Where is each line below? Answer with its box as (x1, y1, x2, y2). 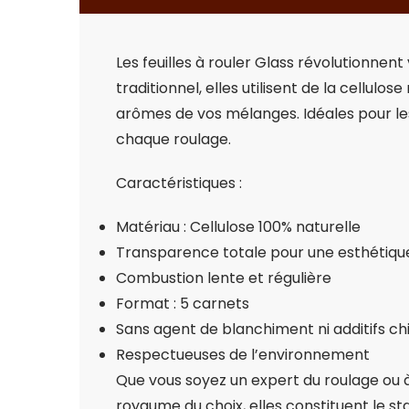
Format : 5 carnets (116, 293, 249, 315)
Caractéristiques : (116, 173, 242, 194)
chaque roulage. (116, 129, 231, 151)
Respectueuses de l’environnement (116, 344, 370, 366)
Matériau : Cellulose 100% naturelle (116, 216, 361, 238)
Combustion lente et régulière (116, 267, 331, 289)
